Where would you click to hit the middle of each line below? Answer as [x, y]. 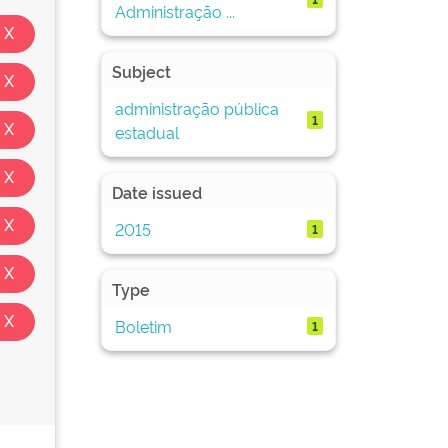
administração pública [196, 107]
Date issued [157, 192]
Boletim [143, 325]
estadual [146, 131]
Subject [141, 71]
